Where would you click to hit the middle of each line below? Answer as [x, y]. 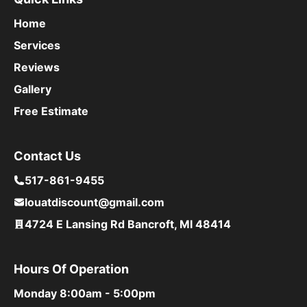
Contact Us [47, 156]
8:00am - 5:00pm [106, 294]
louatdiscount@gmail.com [95, 202]
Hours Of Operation [71, 269]
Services [37, 46]
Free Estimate [51, 111]
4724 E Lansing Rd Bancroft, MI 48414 [128, 224]
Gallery [33, 89]
